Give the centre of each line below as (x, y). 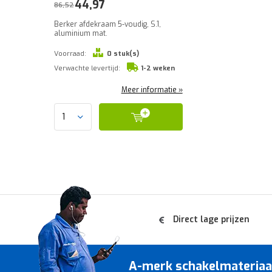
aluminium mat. (81, 33)
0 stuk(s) (123, 54)
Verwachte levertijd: (87, 68)
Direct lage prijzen (211, 219)
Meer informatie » (152, 90)
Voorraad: (70, 54)
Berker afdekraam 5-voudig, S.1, (107, 24)
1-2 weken (158, 68)
